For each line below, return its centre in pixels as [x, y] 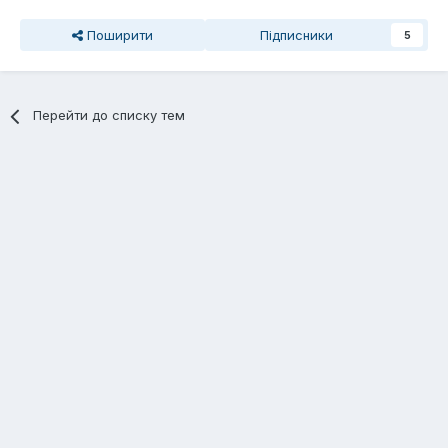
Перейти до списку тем [109, 115]
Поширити [118, 35]
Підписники [296, 35]
